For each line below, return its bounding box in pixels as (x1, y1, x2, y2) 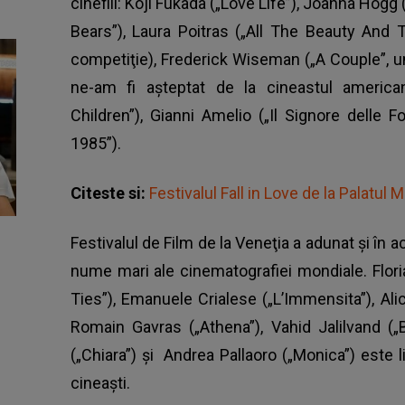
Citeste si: (70, 184, 149, 203)
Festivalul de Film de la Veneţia (70, 233, 290, 253)
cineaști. (70, 373, 130, 393)
